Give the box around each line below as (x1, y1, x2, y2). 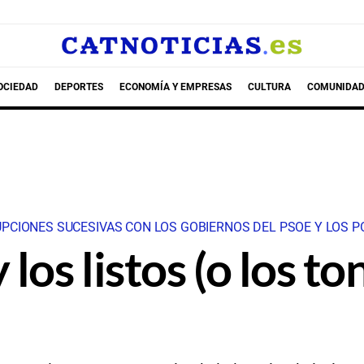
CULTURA (247, 80, 291, 93)
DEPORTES (54, 80, 103, 93)
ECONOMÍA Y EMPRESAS (119, 80, 232, 93)
